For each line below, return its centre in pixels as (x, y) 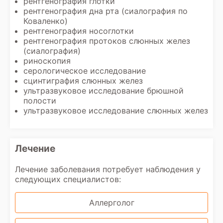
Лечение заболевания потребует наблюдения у (108, 169)
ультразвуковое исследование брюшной (104, 91)
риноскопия (47, 61)
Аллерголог (111, 203)
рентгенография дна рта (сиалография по (106, 11)
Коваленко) (46, 21)
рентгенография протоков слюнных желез (107, 41)
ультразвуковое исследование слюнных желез (116, 111)
